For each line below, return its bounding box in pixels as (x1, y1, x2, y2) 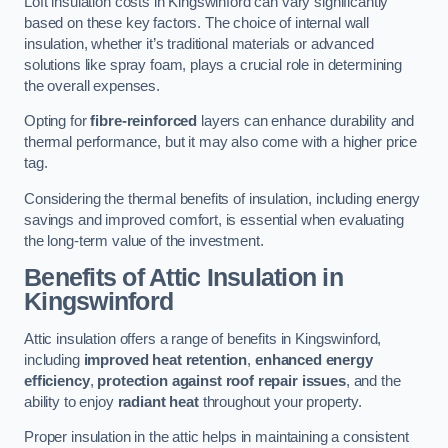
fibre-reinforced (90, 113, 198, 130)
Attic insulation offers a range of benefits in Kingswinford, (24, 330, 382, 347)
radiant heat (117, 393, 199, 410)
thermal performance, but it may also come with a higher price (24, 134, 418, 151)
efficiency (24, 372, 90, 389)
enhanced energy (254, 351, 373, 368)
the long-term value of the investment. (24, 232, 264, 249)
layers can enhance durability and (197, 113, 415, 130)
